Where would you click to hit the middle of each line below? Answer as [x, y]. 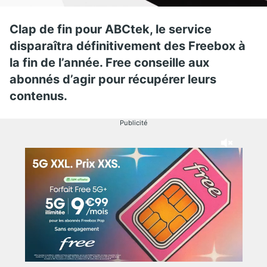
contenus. [38, 96]
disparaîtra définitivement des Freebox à [128, 46]
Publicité [133, 122]
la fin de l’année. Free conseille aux [109, 62]
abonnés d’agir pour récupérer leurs [113, 79]
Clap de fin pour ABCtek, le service [111, 29]
